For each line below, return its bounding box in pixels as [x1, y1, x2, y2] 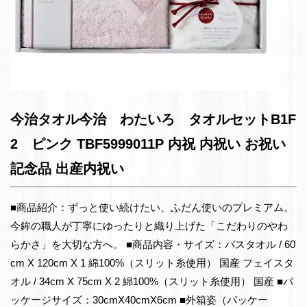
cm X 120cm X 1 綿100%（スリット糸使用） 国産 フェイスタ [10, 256, 294, 269]
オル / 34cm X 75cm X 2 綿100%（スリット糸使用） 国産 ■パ [10, 275, 293, 287]
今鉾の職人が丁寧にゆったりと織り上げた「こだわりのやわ [10, 219, 288, 232]
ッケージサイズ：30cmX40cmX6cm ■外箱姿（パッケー [10, 293, 268, 306]
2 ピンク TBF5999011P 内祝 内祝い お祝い [10, 136, 286, 152]
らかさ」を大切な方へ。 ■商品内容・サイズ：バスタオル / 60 [10, 238, 295, 250]
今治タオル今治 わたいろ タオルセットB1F [10, 112, 296, 127]
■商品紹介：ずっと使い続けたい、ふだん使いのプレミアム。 [10, 201, 294, 213]
